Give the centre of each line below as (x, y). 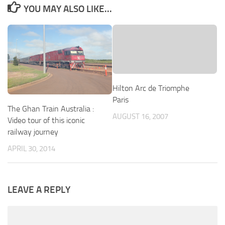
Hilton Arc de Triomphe (151, 88)
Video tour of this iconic (46, 120)
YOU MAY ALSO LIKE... (68, 9)
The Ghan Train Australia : (51, 108)
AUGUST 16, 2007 (140, 116)
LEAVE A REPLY (39, 189)
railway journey (33, 132)
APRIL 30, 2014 (31, 148)
